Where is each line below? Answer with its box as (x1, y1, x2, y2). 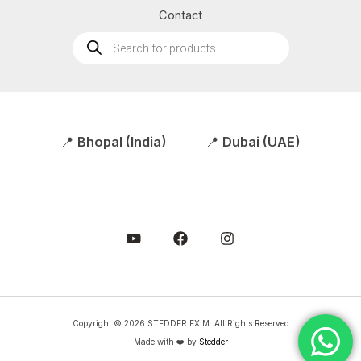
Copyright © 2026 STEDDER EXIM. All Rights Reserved (72, 317, 289, 328)
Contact (159, 7, 202, 23)
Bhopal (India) (77, 133, 167, 150)
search (71, 40, 109, 56)
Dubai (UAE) (222, 133, 301, 150)
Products (71, 29, 122, 44)
